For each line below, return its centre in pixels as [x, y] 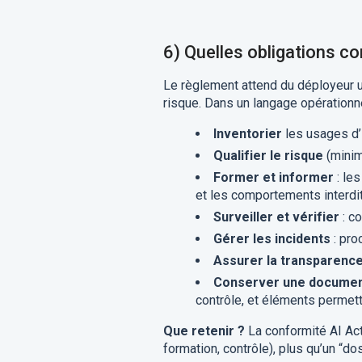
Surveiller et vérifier [276, 217]
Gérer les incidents [271, 239]
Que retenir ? [204, 331]
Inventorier [247, 134]
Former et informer [273, 177]
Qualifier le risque [268, 156]
